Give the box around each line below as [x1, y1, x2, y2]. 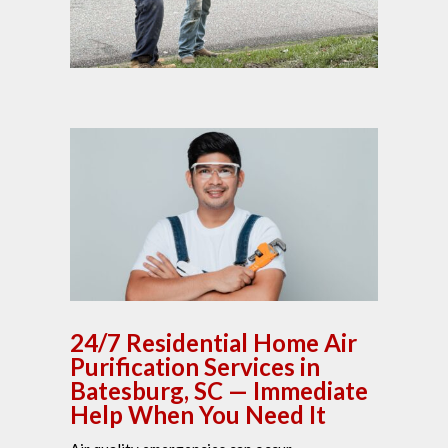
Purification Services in [70, 352, 320, 382]
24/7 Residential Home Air [70, 328, 357, 358]
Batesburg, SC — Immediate [70, 376, 368, 406]
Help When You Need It [70, 400, 326, 430]
